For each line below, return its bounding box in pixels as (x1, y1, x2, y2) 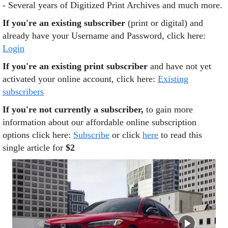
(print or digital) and (125, 17, 203, 28)
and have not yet (148, 61, 211, 71)
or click (109, 129, 142, 140)
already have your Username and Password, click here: (3, 30, 206, 41)
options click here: (3, 129, 73, 140)
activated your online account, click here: (3, 73, 158, 84)
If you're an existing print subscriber (3, 61, 148, 71)
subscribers (3, 86, 44, 97)
